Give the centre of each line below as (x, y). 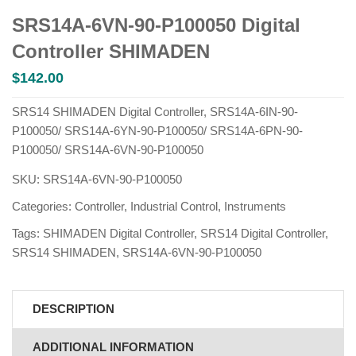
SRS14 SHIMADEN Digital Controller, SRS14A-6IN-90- (155, 112)
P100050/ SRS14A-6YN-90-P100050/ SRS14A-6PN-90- (157, 131)
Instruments (255, 206)
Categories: (43, 206)
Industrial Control (174, 206)
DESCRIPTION (74, 309)
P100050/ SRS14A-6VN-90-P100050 (108, 150)
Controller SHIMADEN (111, 51)
